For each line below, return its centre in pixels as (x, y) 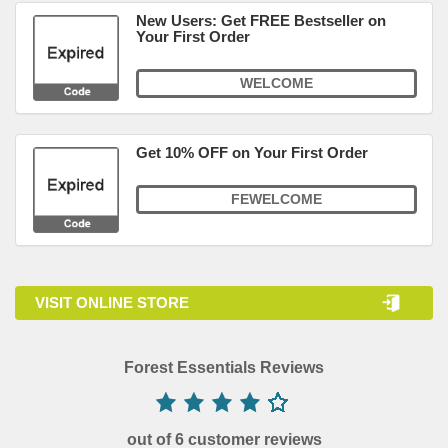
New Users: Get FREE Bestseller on (261, 20)
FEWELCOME (276, 199)
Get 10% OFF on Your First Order (252, 152)
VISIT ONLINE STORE (112, 302)
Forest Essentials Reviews (224, 367)
